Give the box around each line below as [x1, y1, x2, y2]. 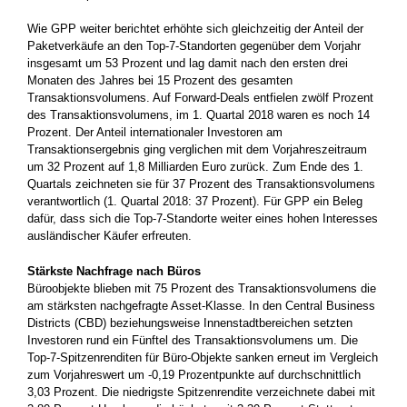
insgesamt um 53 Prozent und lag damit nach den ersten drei [27, 56, 348, 70]
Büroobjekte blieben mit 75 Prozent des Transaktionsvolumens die [27, 282, 376, 295]
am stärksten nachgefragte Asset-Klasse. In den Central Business [27, 299, 375, 313]
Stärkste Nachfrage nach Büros [27, 264, 201, 278]
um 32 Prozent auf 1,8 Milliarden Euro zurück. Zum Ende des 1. [27, 160, 363, 174]
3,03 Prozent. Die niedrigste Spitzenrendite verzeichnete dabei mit [27, 385, 375, 399]
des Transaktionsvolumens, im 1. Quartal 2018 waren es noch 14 [27, 108, 370, 122]
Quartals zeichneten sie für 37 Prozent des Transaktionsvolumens [27, 177, 375, 191]
